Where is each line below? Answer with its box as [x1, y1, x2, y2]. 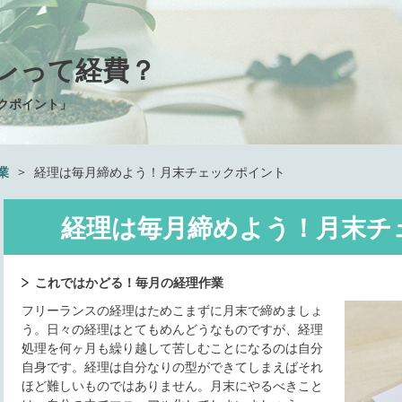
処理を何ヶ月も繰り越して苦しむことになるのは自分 [22, 339, 323, 356]
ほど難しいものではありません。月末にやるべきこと [22, 377, 323, 394]
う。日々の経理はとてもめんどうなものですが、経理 [22, 320, 323, 337]
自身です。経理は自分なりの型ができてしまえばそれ [22, 358, 323, 375]
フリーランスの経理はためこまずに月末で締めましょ [22, 301, 323, 319]
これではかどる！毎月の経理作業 [35, 274, 223, 291]
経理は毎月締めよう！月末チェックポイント [34, 163, 285, 180]
